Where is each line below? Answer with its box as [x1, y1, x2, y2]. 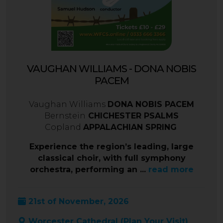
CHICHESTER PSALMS [86, 111, 179, 121]
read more [148, 165, 194, 175]
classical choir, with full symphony [37, 153, 186, 163]
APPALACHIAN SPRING [83, 122, 177, 132]
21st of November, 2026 [26, 197, 129, 207]
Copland [44, 122, 83, 132]
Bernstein [44, 111, 86, 121]
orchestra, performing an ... [29, 165, 148, 175]
